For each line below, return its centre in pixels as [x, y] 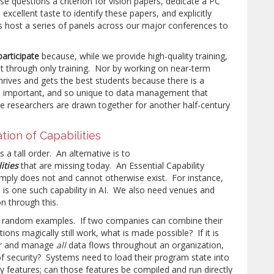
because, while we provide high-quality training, [134, 56]
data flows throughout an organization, [145, 245]
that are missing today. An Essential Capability [112, 165]
